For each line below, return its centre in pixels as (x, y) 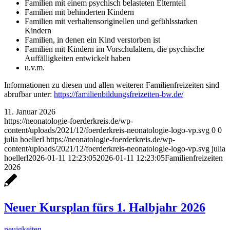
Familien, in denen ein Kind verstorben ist (92, 40)
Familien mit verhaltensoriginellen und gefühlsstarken (111, 21)
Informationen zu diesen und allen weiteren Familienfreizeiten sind (112, 85)
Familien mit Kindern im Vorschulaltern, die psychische (114, 49)
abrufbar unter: (29, 94)
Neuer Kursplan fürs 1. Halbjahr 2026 (105, 207)
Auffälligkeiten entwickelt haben (78, 58)
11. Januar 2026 (30, 111)
